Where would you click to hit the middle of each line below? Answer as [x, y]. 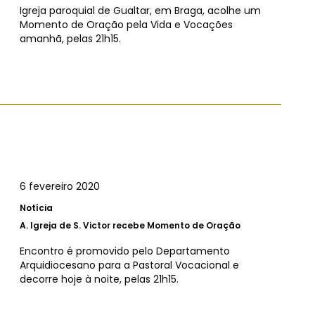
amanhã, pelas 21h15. [70, 39]
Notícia [36, 207]
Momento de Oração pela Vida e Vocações [126, 25]
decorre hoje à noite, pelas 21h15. [99, 279]
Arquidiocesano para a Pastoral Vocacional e [129, 265]
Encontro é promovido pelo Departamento [125, 251]
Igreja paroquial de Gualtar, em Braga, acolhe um [140, 11]
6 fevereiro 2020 [60, 186]
